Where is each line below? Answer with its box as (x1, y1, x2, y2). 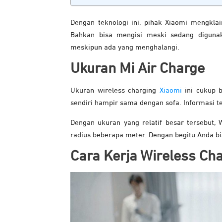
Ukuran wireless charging (70, 86, 160, 94)
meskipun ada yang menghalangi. (70, 43, 179, 51)
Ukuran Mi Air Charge (70, 61, 205, 76)
